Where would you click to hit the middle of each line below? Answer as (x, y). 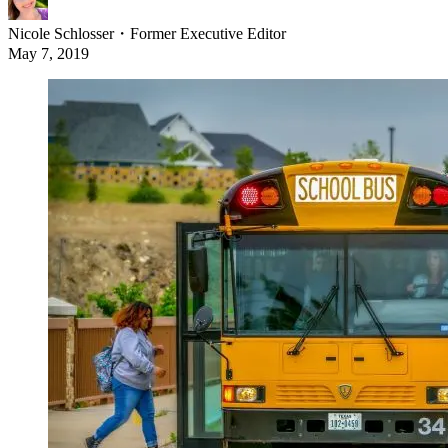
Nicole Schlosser (61, 34)
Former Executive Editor (208, 34)
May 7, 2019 (48, 54)
